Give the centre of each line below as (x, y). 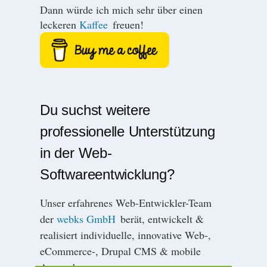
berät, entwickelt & (161, 219)
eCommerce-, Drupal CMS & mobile (121, 251)
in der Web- (76, 153)
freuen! (127, 24)
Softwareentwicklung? (107, 175)
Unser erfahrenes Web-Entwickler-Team (126, 203)
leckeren (60, 24)
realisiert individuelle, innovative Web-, (126, 235)
